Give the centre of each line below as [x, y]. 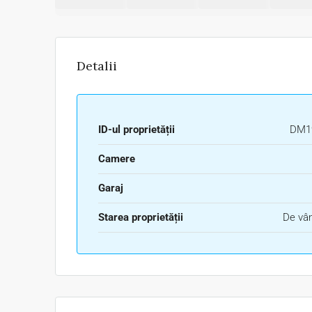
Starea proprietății [141, 217]
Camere [117, 159]
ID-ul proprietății [136, 130]
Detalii [97, 66]
